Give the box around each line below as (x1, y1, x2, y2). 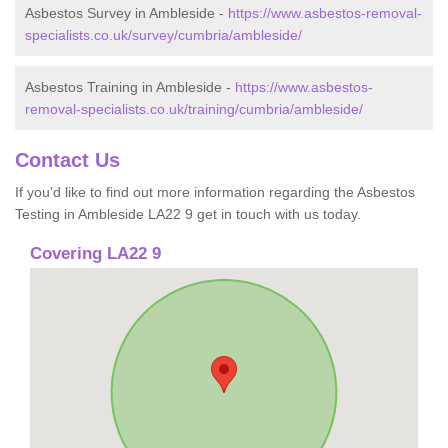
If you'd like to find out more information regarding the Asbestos (15, 183, 415, 200)
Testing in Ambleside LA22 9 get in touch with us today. (15, 205, 361, 222)
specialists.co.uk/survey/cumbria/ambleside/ (25, 26, 302, 43)
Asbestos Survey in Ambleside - (25, 4, 228, 21)
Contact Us (15, 148, 120, 171)
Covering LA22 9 (30, 243, 161, 263)
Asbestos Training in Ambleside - (25, 78, 235, 95)
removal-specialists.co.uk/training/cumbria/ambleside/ (25, 100, 363, 117)
